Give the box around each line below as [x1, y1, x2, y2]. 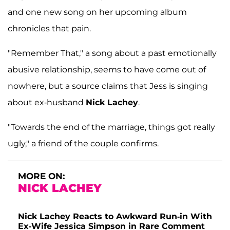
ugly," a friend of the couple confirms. [8, 138, 159, 148]
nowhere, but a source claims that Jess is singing [8, 81, 208, 91]
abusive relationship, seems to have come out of [8, 64, 206, 74]
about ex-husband [8, 97, 86, 107]
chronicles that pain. [8, 23, 91, 33]
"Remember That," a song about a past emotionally [8, 48, 217, 58]
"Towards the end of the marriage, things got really [8, 122, 215, 132]
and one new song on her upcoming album [8, 7, 187, 17]
